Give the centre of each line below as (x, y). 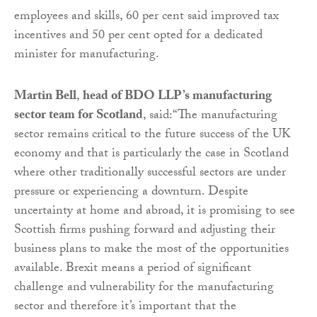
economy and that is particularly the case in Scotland (151, 155)
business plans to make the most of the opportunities (151, 250)
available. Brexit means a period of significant (133, 270)
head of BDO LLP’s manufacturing (177, 98)
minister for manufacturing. (87, 56)
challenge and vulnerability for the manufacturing (144, 289)
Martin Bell (45, 98)
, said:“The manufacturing (210, 117)
